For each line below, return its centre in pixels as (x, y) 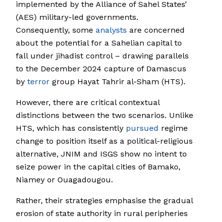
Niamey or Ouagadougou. (64, 180)
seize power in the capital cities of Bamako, (98, 167)
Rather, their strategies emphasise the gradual (104, 201)
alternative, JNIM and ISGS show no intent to (101, 154)
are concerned (156, 30)
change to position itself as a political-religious (104, 141)
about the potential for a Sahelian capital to (99, 43)
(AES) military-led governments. (77, 17)
